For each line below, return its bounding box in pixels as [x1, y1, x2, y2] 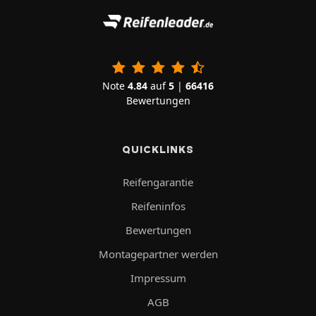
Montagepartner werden [98, 246, 218, 261]
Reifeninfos [130, 198, 186, 213]
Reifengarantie [123, 174, 193, 189]
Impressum [130, 270, 186, 285]
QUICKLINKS [122, 142, 194, 156]
